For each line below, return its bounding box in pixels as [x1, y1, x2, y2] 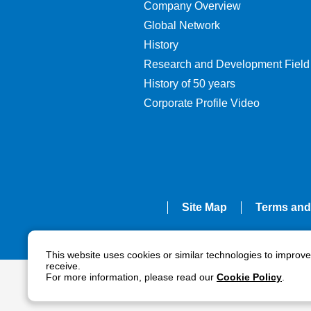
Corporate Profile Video [143, 97, 260, 109]
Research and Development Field [143, 58, 310, 70]
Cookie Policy [217, 271, 282, 283]
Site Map [181, 201, 227, 213]
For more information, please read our [46, 271, 217, 283]
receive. [46, 260, 81, 271]
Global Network [143, 19, 220, 31]
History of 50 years [143, 78, 235, 90]
